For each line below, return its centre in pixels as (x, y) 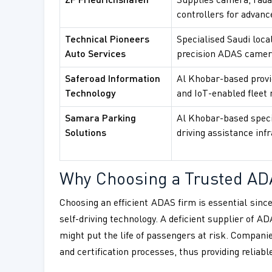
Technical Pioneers (107, 40)
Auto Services (95, 55)
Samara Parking (100, 119)
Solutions (86, 134)
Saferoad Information (113, 80)
